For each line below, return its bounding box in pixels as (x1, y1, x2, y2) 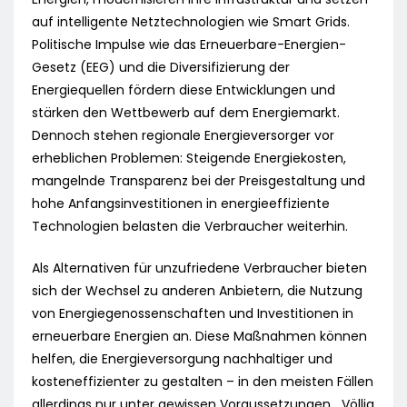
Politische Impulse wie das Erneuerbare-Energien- (32, 35, 346, 55)
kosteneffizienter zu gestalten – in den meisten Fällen (32, 372, 373, 392)
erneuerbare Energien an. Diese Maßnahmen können (32, 327, 367, 346)
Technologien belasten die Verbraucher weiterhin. (32, 217, 348, 236)
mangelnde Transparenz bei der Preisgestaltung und (32, 172, 365, 191)
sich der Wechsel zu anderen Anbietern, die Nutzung (32, 282, 362, 301)
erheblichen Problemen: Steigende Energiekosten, (32, 149, 346, 168)
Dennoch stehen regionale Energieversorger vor (32, 126, 334, 145)
